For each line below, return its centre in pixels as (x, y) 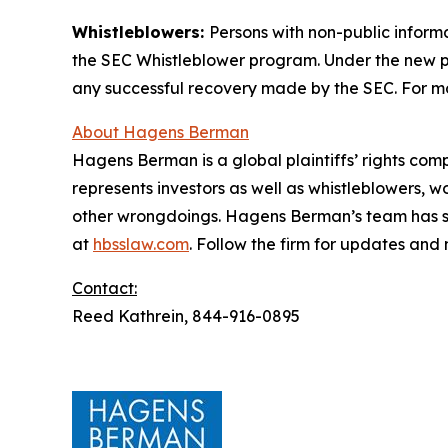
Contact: (104, 287)
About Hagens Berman (160, 131)
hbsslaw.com (141, 243)
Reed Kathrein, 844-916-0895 (186, 315)
